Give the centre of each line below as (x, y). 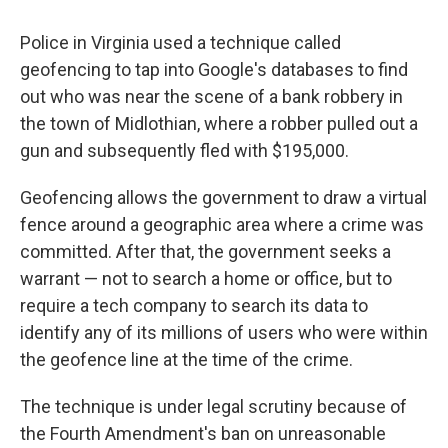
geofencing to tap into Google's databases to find (214, 69)
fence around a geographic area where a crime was (222, 224)
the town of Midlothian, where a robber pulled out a (219, 123)
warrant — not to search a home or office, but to (206, 278)
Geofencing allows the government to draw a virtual (223, 197)
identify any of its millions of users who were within (224, 332)
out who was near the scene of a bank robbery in (211, 96)
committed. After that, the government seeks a (205, 251)
